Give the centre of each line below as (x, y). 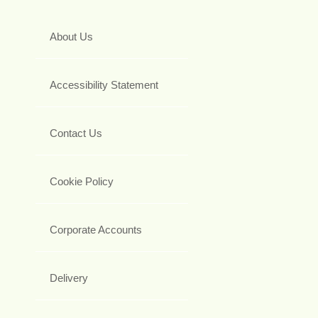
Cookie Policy (82, 181)
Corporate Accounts (96, 229)
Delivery (69, 278)
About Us (71, 36)
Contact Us (76, 133)
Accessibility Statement (104, 84)
